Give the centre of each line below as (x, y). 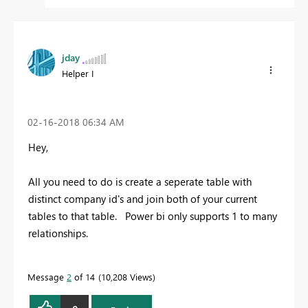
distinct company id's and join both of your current (143, 199)
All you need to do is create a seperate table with (140, 182)
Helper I (78, 74)
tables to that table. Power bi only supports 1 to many (153, 216)
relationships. (61, 233)
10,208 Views (127, 277)
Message (47, 277)
